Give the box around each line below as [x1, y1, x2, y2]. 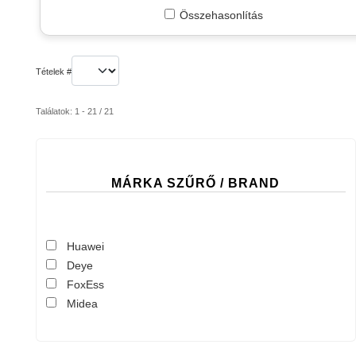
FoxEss [66, 278, 104, 292]
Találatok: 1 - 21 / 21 [35, 106, 114, 117]
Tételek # [35, 67, 72, 77]
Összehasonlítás [179, 9, 263, 22]
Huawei [66, 240, 104, 253]
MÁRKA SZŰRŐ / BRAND [111, 176, 281, 191]
